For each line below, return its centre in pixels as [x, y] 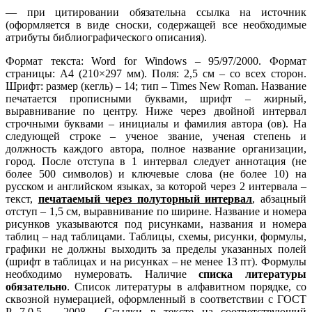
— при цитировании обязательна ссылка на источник [156, 12]
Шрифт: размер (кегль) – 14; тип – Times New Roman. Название [156, 86]
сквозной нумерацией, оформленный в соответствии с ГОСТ [156, 299]
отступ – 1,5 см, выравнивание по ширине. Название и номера [156, 211]
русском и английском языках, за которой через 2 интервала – [156, 186]
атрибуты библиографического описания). [106, 37]
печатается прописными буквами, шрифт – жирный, [156, 98]
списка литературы [252, 274]
